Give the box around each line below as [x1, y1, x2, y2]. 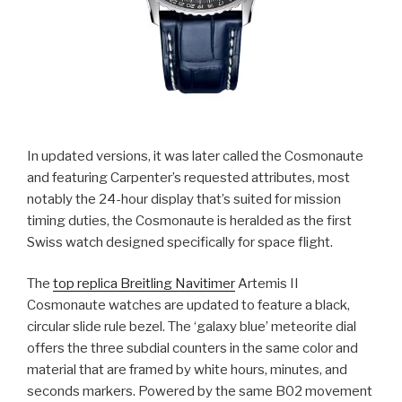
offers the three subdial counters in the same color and [27, 340, 358, 357]
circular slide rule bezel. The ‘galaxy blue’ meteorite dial [27, 319, 356, 336]
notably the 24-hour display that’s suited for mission [27, 190, 341, 207]
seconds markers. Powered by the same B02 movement [27, 383, 372, 400]
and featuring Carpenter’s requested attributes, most [27, 169, 350, 186]
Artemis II [235, 275, 299, 293]
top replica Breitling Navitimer [53, 275, 235, 293]
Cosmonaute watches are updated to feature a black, [27, 297, 350, 314]
